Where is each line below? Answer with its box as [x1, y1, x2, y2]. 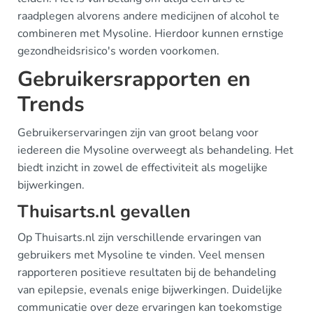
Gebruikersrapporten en [17, 64, 251, 94]
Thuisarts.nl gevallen [17, 199, 191, 224]
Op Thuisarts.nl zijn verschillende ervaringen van [17, 229, 261, 245]
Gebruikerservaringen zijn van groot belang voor [17, 124, 259, 140]
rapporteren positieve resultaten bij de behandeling [17, 264, 276, 280]
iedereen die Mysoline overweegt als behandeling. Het [17, 142, 293, 158]
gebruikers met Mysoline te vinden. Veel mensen [17, 247, 265, 263]
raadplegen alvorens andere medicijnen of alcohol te [17, 8, 279, 24]
